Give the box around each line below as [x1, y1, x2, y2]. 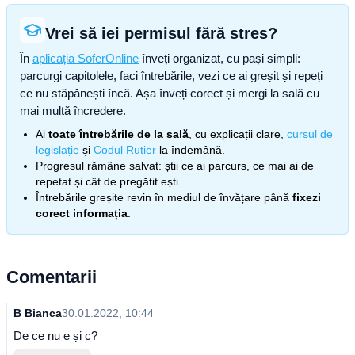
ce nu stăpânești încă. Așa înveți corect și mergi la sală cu [20, 86, 319, 100]
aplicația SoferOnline [32, 52, 139, 65]
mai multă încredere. [20, 104, 126, 117]
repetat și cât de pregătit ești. [36, 175, 181, 188]
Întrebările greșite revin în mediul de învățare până [36, 191, 289, 204]
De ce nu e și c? [13, 329, 97, 342]
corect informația [36, 207, 128, 219]
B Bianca [13, 307, 62, 319]
